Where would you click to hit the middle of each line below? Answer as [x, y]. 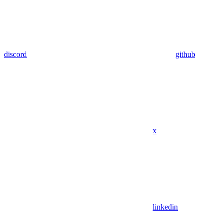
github [185, 54]
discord [15, 54]
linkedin [165, 207]
